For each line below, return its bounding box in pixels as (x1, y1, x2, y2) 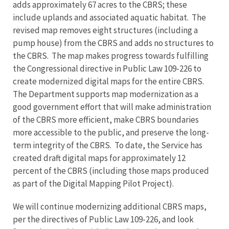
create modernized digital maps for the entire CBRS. (13, 76, 205, 87)
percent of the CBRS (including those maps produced (13, 165, 209, 176)
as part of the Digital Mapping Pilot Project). (13, 178, 175, 189)
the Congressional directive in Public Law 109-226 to (13, 63, 201, 74)
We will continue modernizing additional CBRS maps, (13, 201, 207, 212)
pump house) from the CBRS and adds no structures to (13, 37, 214, 49)
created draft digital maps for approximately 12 (13, 152, 186, 164)
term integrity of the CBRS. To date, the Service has (13, 140, 202, 151)
